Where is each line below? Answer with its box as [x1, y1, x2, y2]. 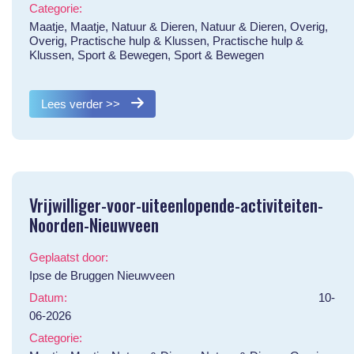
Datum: [28, 290, 67, 304]
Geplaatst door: [28, 250, 108, 264]
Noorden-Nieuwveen [28, 211, 159, 237]
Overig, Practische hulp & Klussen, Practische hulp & [28, 33, 303, 47]
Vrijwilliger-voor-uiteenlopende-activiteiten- [28, 191, 323, 217]
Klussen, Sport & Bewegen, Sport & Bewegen [28, 47, 264, 62]
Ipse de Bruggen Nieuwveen [28, 268, 175, 282]
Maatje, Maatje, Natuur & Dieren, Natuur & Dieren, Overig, [28, 19, 328, 33]
